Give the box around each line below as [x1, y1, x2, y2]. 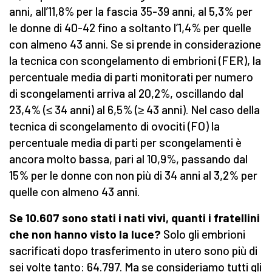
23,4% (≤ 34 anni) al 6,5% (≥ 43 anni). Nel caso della [9, 103, 260, 117]
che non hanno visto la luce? [9, 227, 161, 242]
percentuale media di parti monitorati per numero [9, 70, 253, 84]
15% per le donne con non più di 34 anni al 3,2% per [9, 168, 257, 183]
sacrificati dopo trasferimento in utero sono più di [9, 243, 257, 258]
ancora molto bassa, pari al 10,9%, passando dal [9, 152, 248, 166]
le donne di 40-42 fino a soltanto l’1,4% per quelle [9, 21, 251, 35]
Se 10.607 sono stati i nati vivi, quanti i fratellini [9, 211, 260, 225]
